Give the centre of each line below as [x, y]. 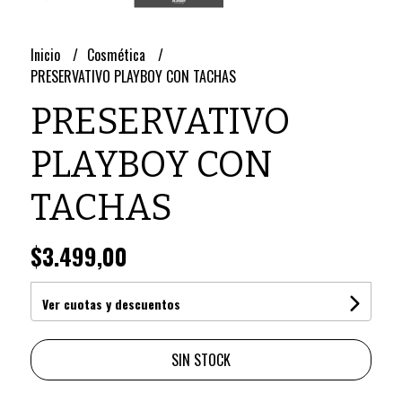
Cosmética [118, 54]
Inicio [47, 54]
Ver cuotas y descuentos [111, 303]
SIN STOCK [201, 359]
